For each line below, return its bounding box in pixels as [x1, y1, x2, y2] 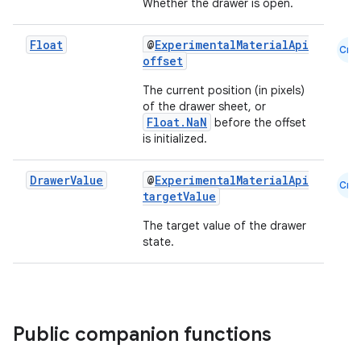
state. [143, 234, 174, 249]
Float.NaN [147, 114, 207, 130]
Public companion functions [13, 322, 276, 346]
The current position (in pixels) [143, 83, 305, 98]
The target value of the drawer [143, 218, 306, 233]
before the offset [211, 115, 306, 130]
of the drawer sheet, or [143, 99, 266, 114]
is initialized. [143, 131, 207, 146]
